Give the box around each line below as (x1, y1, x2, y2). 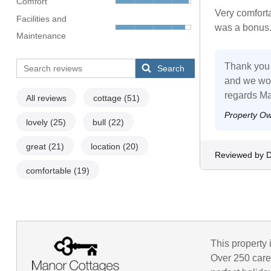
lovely (25, 117, 50, 128)
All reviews (25, 93, 67, 103)
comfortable (25, 166, 74, 176)
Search (157, 64, 185, 74)
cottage (93, 93, 124, 103)
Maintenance (16, 31, 66, 41)
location (90, 142, 123, 152)
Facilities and (16, 14, 67, 24)
